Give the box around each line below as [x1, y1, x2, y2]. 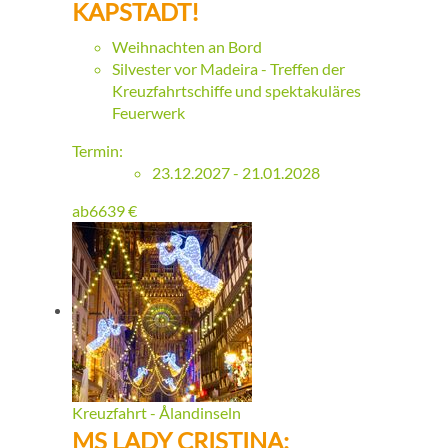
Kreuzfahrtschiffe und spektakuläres [112, 81, 361, 101]
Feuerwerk [112, 103, 185, 123]
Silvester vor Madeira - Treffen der [112, 59, 345, 79]
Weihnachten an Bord [112, 37, 262, 57]
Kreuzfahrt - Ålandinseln [72, 403, 241, 423]
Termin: [72, 141, 123, 161]
